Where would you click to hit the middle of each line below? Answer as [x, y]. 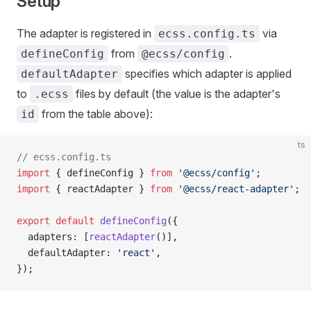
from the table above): [96, 114]
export [33, 221]
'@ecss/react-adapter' [233, 189]
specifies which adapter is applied [207, 74]
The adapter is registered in [85, 33]
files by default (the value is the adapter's [177, 94]
